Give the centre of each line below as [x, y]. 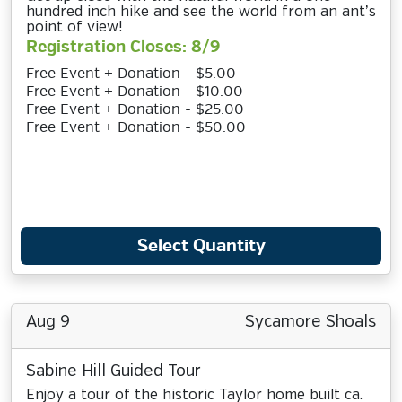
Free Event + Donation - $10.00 [135, 92]
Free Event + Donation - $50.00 [136, 127]
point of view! [74, 27]
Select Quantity [201, 246]
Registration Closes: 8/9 [123, 47]
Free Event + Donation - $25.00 [135, 109]
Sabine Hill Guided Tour [114, 371]
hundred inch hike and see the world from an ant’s [201, 12]
